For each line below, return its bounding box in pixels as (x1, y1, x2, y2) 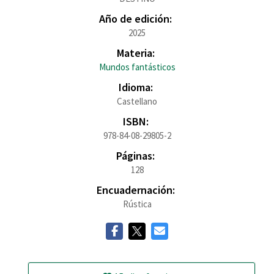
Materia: (116, 46, 155, 60)
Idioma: (118, 80, 153, 94)
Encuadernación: (96, 183, 175, 197)
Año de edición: (99, 12, 172, 26)
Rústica (122, 198, 152, 210)
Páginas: (116, 149, 155, 163)
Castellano (117, 95, 157, 107)
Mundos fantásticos (98, 61, 176, 73)
